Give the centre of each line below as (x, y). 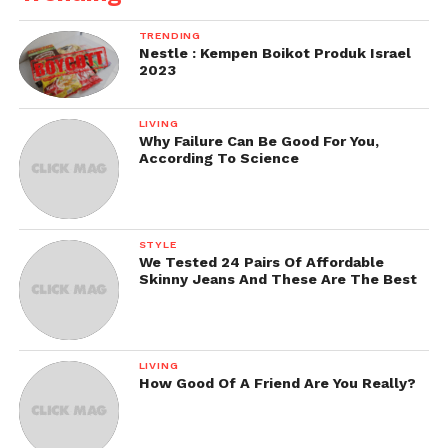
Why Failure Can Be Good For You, (258, 140)
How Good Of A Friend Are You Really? (277, 382)
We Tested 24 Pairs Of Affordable (261, 261)
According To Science (218, 157)
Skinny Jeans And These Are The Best (277, 278)
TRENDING (170, 36)
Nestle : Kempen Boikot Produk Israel (274, 53)
